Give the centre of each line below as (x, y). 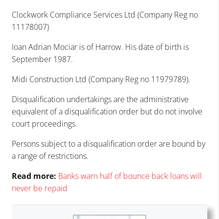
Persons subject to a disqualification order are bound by (109, 144)
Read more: (34, 176)
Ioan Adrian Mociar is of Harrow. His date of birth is (100, 47)
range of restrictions (52, 156)
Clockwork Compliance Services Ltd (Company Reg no (105, 15)
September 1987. (42, 59)
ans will (189, 176)
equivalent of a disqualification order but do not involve (107, 112)
